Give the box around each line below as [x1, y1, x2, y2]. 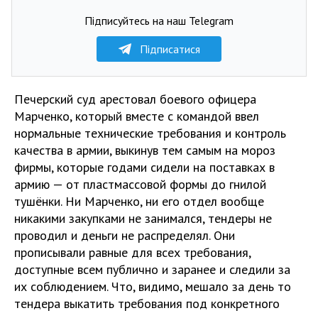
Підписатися [139, 42, 200, 56]
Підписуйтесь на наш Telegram [84, 13, 234, 28]
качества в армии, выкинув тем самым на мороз [14, 142, 275, 158]
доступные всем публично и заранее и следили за [14, 261, 290, 278]
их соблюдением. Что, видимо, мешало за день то [14, 278, 291, 295]
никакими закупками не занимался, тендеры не [14, 210, 272, 226]
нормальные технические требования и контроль [14, 125, 286, 141]
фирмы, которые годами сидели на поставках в [14, 159, 275, 175]
